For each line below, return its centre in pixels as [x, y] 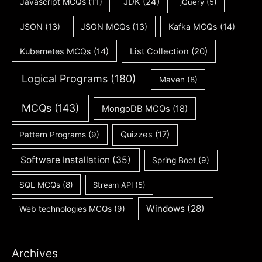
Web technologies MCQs [66, 209]
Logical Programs [65, 78]
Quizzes [136, 134]
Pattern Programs [53, 134]
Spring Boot [174, 161]
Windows [166, 209]
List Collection [160, 51]
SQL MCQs [40, 185]
